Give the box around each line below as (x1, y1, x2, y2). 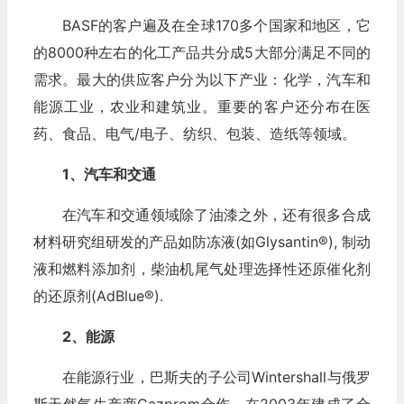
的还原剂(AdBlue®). (32, 286, 163, 305)
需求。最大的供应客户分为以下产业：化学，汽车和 (32, 69, 371, 88)
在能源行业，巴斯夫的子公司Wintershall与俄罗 (61, 367, 371, 386)
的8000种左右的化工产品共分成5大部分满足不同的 (32, 42, 371, 61)
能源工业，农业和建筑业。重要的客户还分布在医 (32, 96, 371, 115)
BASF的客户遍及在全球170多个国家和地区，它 (61, 15, 371, 34)
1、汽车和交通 (61, 164, 156, 183)
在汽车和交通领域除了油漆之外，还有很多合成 (61, 205, 371, 224)
